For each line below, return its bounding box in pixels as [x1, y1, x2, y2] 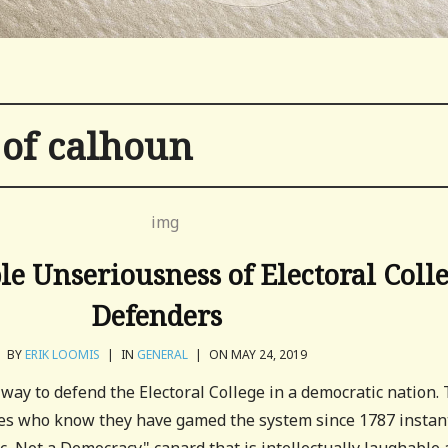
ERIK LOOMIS [24, 346, 100, 363]
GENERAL [136, 346, 188, 363]
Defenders [91, 297, 223, 334]
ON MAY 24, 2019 [205, 346, 307, 363]
